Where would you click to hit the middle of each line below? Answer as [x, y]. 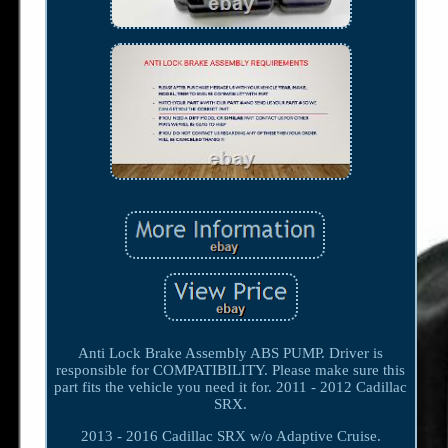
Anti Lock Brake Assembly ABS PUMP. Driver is [231, 353]
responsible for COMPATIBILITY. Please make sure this [231, 370]
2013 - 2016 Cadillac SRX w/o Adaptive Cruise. [230, 436]
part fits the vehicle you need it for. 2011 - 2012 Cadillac [231, 387]
